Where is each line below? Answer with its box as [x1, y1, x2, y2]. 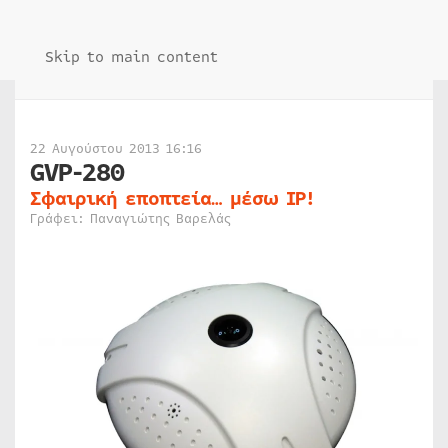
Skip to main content [45, 46, 218, 68]
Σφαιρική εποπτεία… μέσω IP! [30, 184, 314, 213]
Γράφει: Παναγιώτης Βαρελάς [30, 209, 231, 229]
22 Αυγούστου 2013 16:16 [30, 139, 202, 159]
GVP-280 [30, 154, 124, 192]
